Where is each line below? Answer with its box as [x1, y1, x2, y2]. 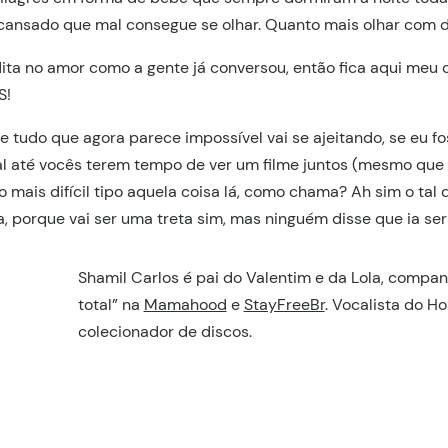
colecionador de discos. [77, 320, 252, 342]
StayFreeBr [243, 293, 325, 315]
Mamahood [143, 293, 227, 315]
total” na [77, 293, 144, 315]
